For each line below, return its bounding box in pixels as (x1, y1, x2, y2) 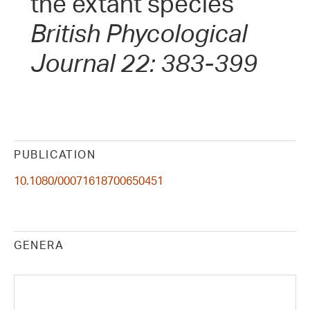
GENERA (14, 238, 64, 253)
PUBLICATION (14, 147, 96, 161)
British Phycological (30, 18, 247, 48)
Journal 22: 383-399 (30, 48, 257, 78)
